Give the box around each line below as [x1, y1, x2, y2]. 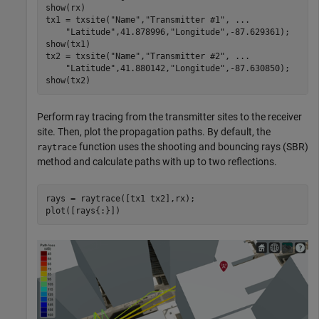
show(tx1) [45, 38, 90, 49]
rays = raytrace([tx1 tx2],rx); [45, 193, 195, 204]
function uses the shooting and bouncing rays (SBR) [77, 141, 308, 153]
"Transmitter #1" [145, 14, 225, 25]
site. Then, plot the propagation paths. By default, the [37, 126, 271, 138]
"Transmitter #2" [145, 51, 225, 61]
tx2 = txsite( [45, 51, 110, 61]
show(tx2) [45, 75, 90, 85]
